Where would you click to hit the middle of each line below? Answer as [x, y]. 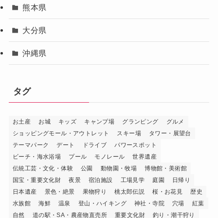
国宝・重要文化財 [37, 180]
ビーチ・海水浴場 [37, 157]
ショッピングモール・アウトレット [61, 134]
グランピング [140, 122]
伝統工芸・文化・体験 [43, 169]
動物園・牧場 [119, 169]
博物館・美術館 [166, 169]
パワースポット [136, 145]
